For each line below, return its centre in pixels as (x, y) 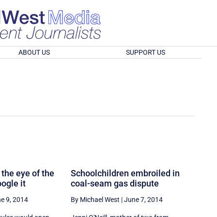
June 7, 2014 (144, 199)
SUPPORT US (146, 52)
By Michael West (95, 199)
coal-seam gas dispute (115, 183)
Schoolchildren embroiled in (125, 173)
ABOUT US (34, 52)
